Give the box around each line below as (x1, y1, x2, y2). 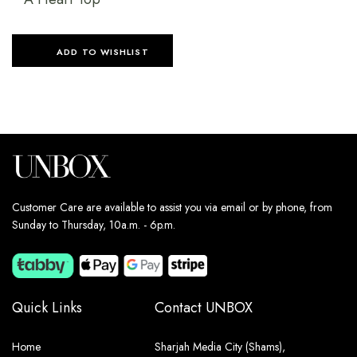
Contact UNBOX (155, 297, 253, 318)
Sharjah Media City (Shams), (155, 339, 286, 355)
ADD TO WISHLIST (57, 32, 149, 45)
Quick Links (12, 297, 82, 318)
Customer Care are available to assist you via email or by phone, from (12, 198, 333, 215)
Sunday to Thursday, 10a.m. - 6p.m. (12, 216, 176, 233)
